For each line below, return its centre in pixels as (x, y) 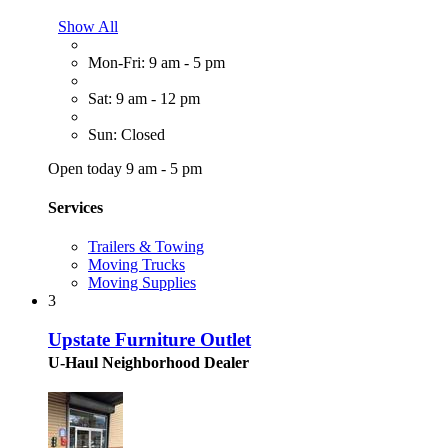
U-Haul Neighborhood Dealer (148, 362)
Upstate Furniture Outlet (149, 339)
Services (75, 207)
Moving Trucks (136, 265)
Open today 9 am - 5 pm (125, 168)
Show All (88, 26)
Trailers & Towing (146, 247)
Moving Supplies (142, 283)
